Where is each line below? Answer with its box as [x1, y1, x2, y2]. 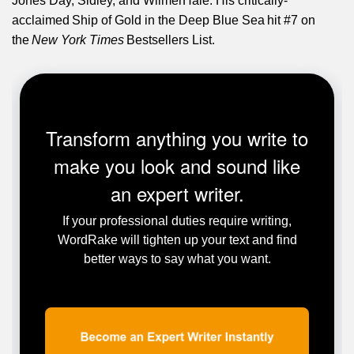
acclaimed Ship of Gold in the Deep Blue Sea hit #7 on [12, 13, 315, 27]
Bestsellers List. [124, 32, 215, 47]
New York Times [32, 32, 124, 47]
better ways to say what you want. [83, 251, 271, 265]
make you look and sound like [54, 151, 300, 179]
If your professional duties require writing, [62, 213, 292, 228]
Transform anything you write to [46, 123, 308, 152]
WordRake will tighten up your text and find [57, 232, 297, 247]
